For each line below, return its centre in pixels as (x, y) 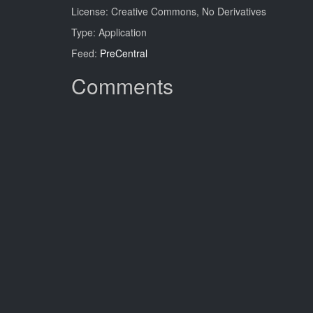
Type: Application (109, 32)
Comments (122, 86)
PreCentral (124, 53)
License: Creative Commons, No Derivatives (169, 11)
